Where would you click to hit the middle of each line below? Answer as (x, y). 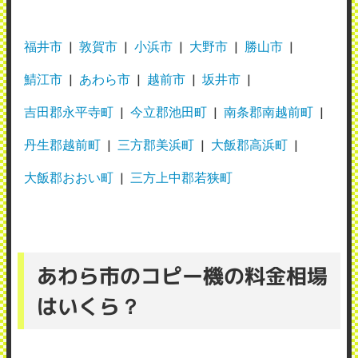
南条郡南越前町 (268, 111)
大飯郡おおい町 (69, 177)
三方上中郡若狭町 (181, 177)
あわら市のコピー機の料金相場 (182, 275)
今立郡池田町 (169, 111)
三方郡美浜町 (156, 144)
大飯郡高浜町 (249, 144)
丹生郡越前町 (62, 144)
